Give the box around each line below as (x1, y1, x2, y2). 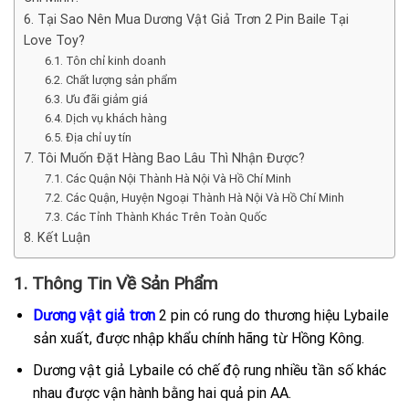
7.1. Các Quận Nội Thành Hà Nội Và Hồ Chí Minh (44, 172, 291, 186)
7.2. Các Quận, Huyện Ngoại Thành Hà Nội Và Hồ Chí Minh (44, 191, 344, 205)
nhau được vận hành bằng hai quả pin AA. (32, 383, 291, 402)
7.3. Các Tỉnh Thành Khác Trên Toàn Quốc (44, 210, 267, 225)
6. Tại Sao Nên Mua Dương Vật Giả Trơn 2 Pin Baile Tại (24, 12, 349, 28)
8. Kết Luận (24, 230, 90, 246)
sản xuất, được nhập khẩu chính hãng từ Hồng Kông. (32, 329, 364, 347)
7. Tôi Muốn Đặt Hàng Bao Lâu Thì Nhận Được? (24, 151, 305, 167)
